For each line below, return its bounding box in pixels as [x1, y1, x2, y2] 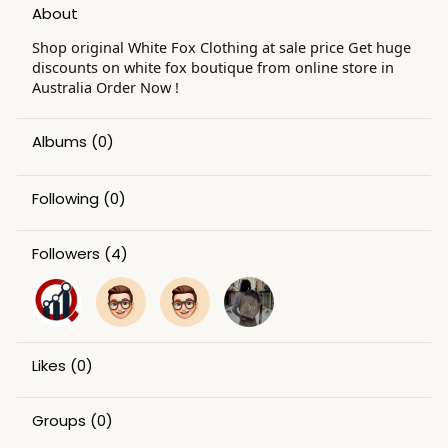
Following [31, 187, 99, 209]
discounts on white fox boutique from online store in [31, 56, 394, 77]
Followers [31, 242, 100, 264]
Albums [31, 130, 87, 152]
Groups [31, 409, 86, 431]
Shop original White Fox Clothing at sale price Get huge [31, 36, 411, 57]
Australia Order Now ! [31, 76, 179, 97]
